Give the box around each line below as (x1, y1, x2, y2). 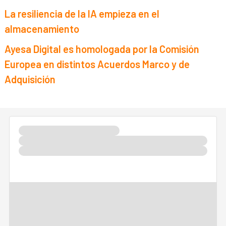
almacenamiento (5, 23, 80, 35)
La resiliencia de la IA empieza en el (5, 8, 160, 20)
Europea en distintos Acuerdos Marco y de (5, 58, 190, 71)
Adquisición (5, 73, 56, 86)
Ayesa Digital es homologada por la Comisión (5, 43, 200, 55)
